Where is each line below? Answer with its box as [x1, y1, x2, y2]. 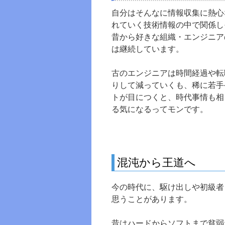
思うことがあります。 [111, 195, 192, 203]
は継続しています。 [111, 45, 184, 53]
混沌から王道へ [117, 156, 196, 169]
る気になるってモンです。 [111, 105, 208, 114]
